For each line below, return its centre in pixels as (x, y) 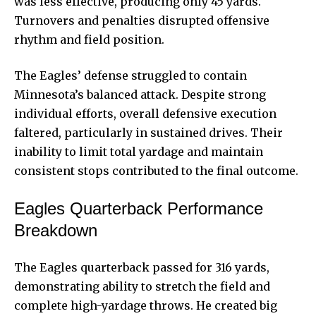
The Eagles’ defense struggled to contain (130, 75)
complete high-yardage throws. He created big (146, 305)
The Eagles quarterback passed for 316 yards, (142, 267)
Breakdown (56, 230)
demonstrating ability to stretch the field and (142, 286)
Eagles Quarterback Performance (139, 208)
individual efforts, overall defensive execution (145, 113)
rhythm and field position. (89, 39)
